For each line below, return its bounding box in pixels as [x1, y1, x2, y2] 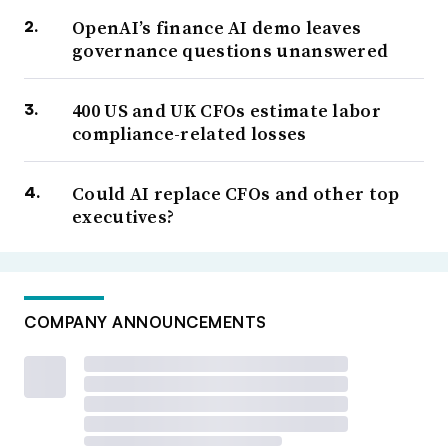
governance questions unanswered [72, 38, 389, 64]
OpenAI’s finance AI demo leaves [72, 15, 362, 41]
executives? [72, 204, 175, 230]
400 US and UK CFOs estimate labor [72, 98, 381, 124]
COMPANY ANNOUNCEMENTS [24, 312, 267, 333]
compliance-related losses [72, 121, 307, 147]
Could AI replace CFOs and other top [72, 181, 400, 207]
